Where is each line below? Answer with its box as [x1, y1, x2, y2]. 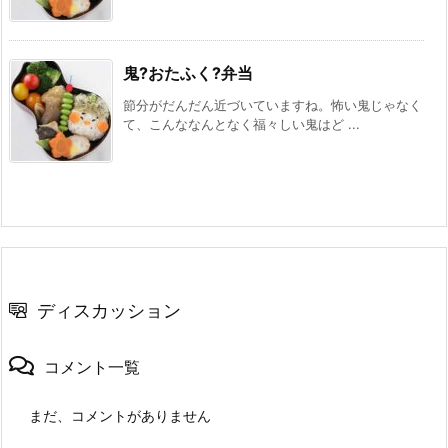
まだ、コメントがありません [29, 406, 211, 424]
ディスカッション [37, 299, 181, 321]
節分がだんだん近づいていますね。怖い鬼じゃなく [123, 96, 422, 113]
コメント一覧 [44, 356, 140, 377]
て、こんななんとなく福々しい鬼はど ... [123, 115, 360, 132]
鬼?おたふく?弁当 [123, 62, 253, 83]
